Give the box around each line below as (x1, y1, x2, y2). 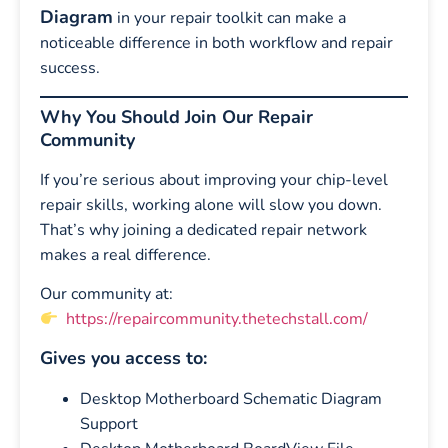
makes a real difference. (40, 243, 211, 266)
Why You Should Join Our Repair (40, 104, 313, 129)
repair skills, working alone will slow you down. (40, 193, 382, 216)
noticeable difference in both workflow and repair (40, 32, 393, 55)
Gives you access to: (40, 346, 207, 371)
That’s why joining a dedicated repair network (40, 218, 367, 241)
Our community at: (40, 283, 173, 306)
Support (80, 412, 138, 435)
